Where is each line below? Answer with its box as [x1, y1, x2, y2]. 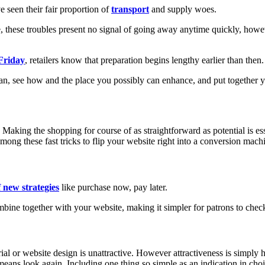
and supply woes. [149, 4, 216, 15]
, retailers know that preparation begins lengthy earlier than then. [25, 55, 264, 66]
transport [111, 4, 149, 15]
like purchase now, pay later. [59, 182, 167, 192]
